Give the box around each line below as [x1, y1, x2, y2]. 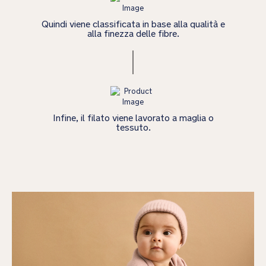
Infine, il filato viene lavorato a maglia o [52, 112, 214, 124]
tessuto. [115, 122, 151, 134]
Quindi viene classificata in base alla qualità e [41, 18, 225, 30]
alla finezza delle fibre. [87, 28, 179, 40]
